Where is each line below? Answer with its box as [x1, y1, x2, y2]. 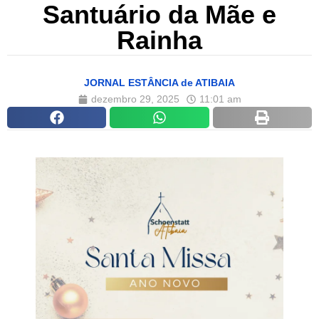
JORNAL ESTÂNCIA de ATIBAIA [84, 77, 235, 89]
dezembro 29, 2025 [90, 93, 179, 105]
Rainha [117, 26, 202, 56]
